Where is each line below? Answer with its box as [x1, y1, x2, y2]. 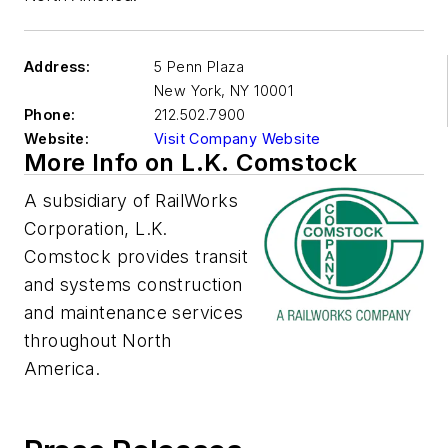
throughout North [24, 330, 172, 352]
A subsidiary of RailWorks [24, 190, 238, 212]
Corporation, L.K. [24, 218, 168, 240]
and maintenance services [24, 302, 244, 324]
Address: [24, 58, 91, 76]
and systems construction [24, 274, 243, 296]
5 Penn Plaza [154, 58, 245, 76]
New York [154, 82, 222, 100]
